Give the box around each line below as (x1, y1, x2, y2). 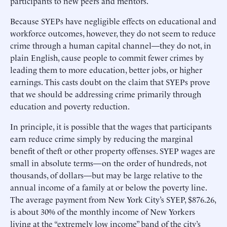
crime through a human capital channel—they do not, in (10, 39, 211, 51)
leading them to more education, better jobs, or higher (10, 63, 202, 75)
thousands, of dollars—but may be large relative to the (10, 169, 203, 180)
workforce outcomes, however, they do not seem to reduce (10, 27, 216, 39)
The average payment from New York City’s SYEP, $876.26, (10, 193, 216, 205)
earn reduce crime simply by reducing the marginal (10, 132, 193, 144)
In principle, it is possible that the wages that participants (10, 120, 212, 132)
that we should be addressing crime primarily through (10, 88, 201, 99)
